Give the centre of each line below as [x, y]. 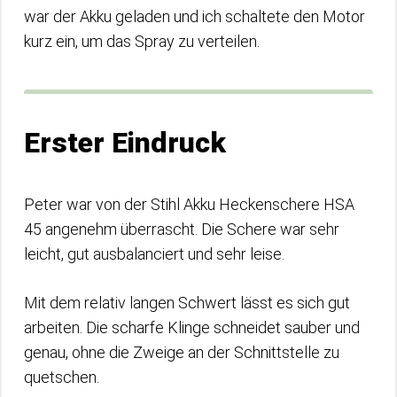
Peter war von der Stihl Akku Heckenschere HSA [189, 204]
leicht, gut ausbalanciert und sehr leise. [156, 254]
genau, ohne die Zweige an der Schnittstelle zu [182, 352]
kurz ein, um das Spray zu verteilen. [144, 41]
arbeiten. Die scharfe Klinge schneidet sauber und [192, 327]
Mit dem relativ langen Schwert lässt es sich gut [187, 303]
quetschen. [63, 377]
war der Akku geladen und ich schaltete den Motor [195, 16]
